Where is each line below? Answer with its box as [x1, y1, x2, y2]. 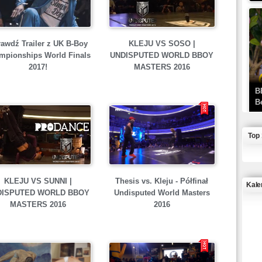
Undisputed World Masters [113, 188, 210, 198]
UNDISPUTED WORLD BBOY [110, 51, 213, 60]
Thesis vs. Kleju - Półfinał [115, 177, 208, 186]
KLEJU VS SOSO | [128, 39, 195, 48]
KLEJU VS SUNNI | [4, 177, 72, 185]
